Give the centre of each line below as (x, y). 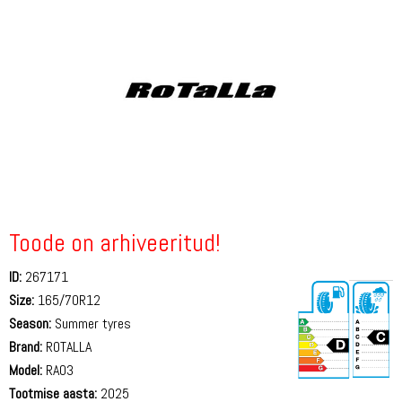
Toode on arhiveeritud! (115, 242)
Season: (30, 323)
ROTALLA (67, 346)
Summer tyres (91, 323)
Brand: (26, 346)
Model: (26, 370)
